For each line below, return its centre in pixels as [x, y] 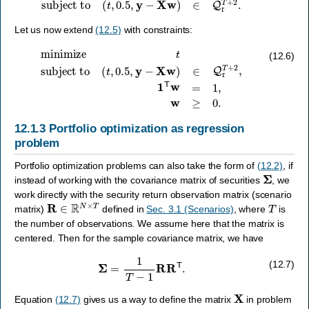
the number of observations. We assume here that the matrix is [149, 224]
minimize [44, 50]
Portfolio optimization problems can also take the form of [136, 166]
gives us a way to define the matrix [157, 300]
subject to [94, 50]
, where [251, 209]
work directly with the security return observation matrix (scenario [153, 195]
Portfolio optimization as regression [147, 128]
